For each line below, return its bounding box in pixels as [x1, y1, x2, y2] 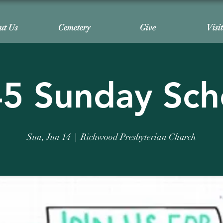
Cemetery [58, 22, 91, 33]
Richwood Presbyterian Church [81, 131, 196, 142]
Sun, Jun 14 [27, 131, 71, 142]
